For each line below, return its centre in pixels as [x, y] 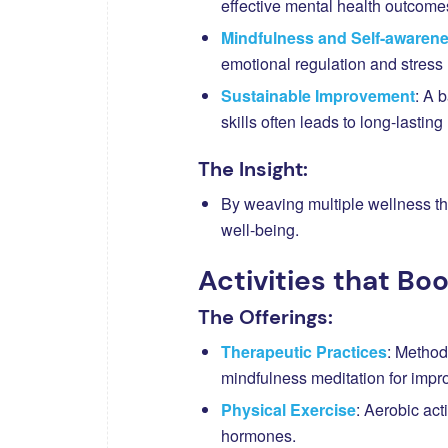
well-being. [260, 229]
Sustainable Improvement [318, 95]
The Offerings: [265, 316]
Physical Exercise [288, 409]
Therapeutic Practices [304, 351]
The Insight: [253, 168]
